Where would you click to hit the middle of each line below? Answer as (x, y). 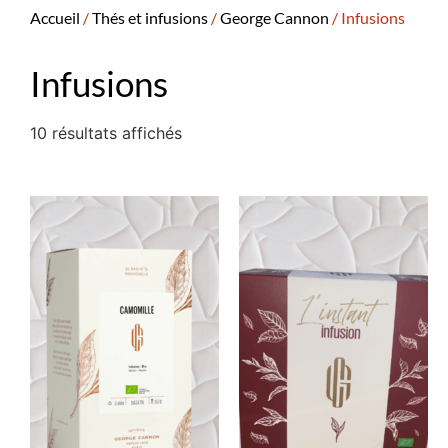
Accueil (55, 17)
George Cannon (274, 17)
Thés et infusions (150, 17)
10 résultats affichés (106, 132)
